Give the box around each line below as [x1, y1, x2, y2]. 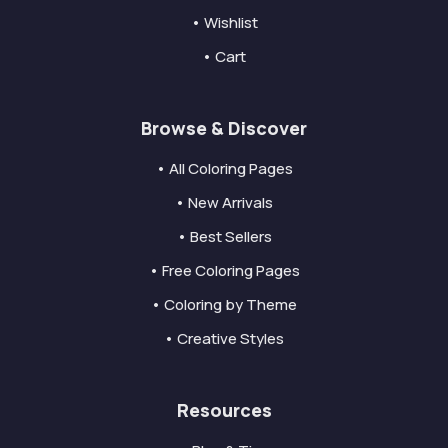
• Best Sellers [176, 225, 272, 247]
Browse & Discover [141, 115, 307, 140]
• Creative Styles [164, 327, 284, 349]
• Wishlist [190, 11, 258, 33]
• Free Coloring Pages [148, 259, 300, 281]
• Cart [202, 45, 246, 67]
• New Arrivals [175, 191, 273, 213]
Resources [176, 397, 272, 422]
